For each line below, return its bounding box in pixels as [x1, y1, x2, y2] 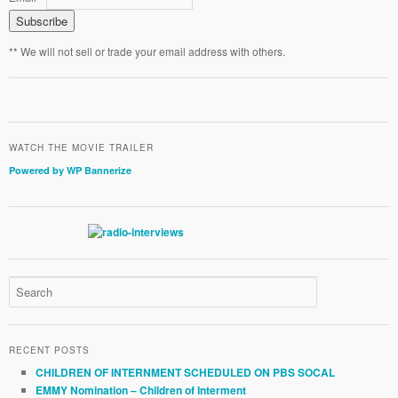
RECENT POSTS [8, 344, 90, 357]
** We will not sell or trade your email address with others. [8, 44, 285, 60]
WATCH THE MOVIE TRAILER [8, 141, 154, 155]
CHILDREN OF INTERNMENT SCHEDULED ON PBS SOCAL [35, 365, 335, 381]
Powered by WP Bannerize [8, 163, 131, 178]
